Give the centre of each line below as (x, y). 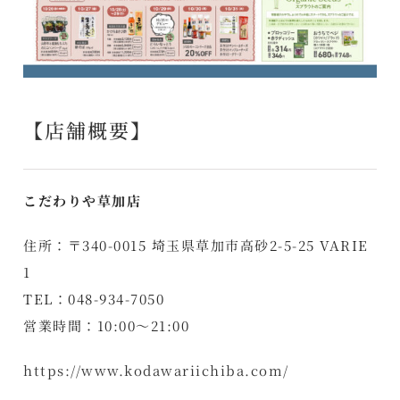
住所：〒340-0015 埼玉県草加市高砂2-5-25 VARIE (196, 245)
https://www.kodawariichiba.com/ (156, 370)
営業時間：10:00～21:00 (107, 325)
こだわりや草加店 (83, 200)
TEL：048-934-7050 (94, 298)
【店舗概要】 (88, 130)
